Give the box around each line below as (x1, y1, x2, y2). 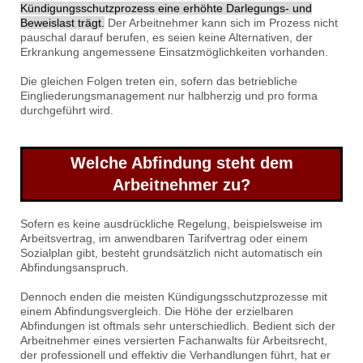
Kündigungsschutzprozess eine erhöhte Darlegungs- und (20, 2, 312, 15)
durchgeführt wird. (20, 104, 113, 117)
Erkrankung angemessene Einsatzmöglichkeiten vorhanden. (20, 45, 328, 59)
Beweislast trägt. (20, 16, 105, 30)
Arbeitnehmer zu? (113, 176, 250, 194)
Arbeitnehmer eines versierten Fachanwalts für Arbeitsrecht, (20, 334, 327, 348)
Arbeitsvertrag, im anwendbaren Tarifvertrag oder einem (20, 232, 308, 246)
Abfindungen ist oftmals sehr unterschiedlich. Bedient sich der (20, 319, 335, 333)
